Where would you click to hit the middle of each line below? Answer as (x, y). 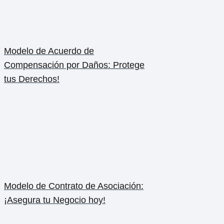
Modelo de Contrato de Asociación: (74, 186)
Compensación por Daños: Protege (74, 65)
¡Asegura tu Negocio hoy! (55, 200)
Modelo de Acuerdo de (49, 51)
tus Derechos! (32, 79)
